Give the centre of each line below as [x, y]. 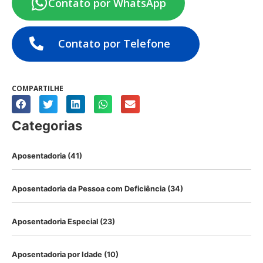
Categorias [47, 126]
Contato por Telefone [114, 43]
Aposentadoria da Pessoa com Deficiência [89, 189]
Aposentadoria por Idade [57, 254]
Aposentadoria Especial [55, 222]
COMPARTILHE [38, 88]
